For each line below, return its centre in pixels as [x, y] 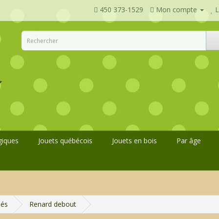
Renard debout [53, 204]
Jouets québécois [65, 141]
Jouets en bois [134, 141]
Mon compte [176, 10]
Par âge [189, 141]
